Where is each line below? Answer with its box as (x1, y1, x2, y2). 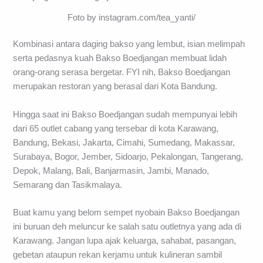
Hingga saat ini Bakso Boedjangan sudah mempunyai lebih (13, 109, 238, 119)
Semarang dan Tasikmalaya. (13, 180, 123, 190)
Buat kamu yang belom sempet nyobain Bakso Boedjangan (13, 208, 240, 218)
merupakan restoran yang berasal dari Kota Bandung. (13, 82, 218, 92)
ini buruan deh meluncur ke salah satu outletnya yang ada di (13, 222, 242, 232)
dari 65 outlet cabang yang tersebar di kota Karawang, (13, 123, 219, 133)
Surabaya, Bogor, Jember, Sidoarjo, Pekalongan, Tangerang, (13, 151, 244, 161)
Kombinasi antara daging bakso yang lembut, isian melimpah (13, 39, 245, 49)
